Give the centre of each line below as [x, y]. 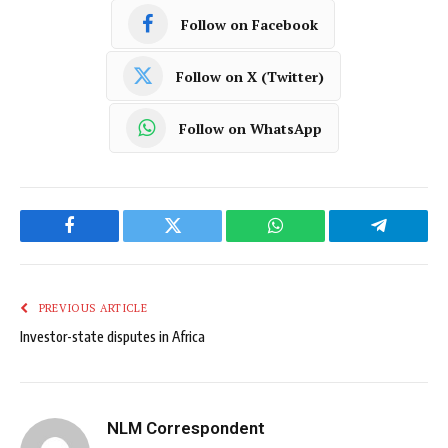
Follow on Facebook [249, 24]
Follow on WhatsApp [250, 128]
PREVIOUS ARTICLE [91, 308]
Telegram [411, 240]
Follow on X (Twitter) [249, 76]
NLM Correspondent [186, 428]
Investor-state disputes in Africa [112, 337]
